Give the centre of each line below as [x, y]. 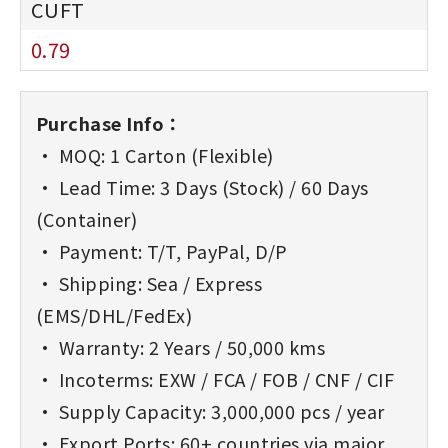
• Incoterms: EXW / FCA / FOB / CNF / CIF [215, 379]
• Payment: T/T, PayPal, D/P [162, 251]
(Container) [87, 219]
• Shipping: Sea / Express [149, 283]
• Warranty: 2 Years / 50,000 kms [181, 347]
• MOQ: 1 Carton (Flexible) [155, 155]
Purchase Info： [109, 123]
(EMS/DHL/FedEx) [114, 315]
